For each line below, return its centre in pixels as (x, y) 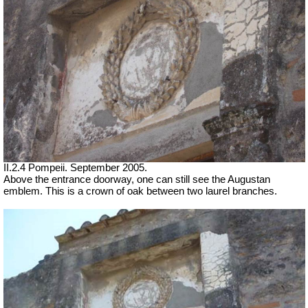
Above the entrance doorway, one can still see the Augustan (137, 180)
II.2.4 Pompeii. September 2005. (75, 168)
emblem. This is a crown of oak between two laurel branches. (140, 191)
